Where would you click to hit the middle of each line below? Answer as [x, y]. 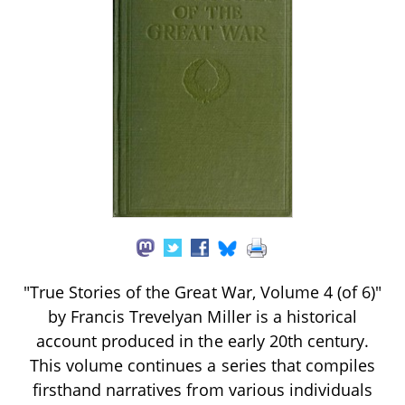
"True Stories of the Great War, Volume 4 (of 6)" [202, 292]
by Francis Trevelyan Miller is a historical [202, 316]
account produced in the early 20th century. [202, 340]
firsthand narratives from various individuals [202, 389]
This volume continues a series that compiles [202, 365]
